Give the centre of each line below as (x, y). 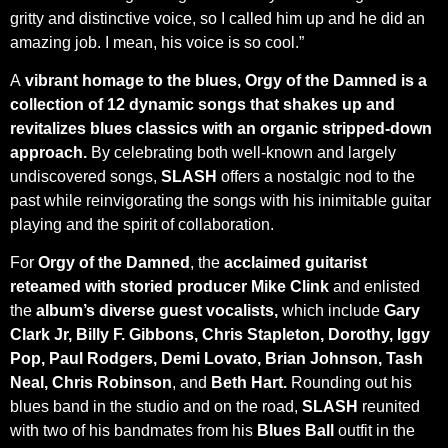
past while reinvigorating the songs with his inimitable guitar (220, 201)
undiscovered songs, (85, 177)
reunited (391, 407)
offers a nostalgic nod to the (316, 177)
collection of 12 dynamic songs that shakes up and (202, 105)
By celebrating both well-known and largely (241, 153)
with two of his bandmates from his (133, 431)
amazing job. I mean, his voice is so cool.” (157, 42)
